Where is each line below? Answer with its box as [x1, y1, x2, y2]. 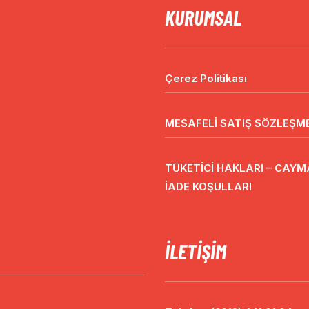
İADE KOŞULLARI [165, 180, 252, 193]
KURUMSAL [165, 5, 241, 30]
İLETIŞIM [165, 239, 226, 263]
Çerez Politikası [165, 72, 247, 85]
